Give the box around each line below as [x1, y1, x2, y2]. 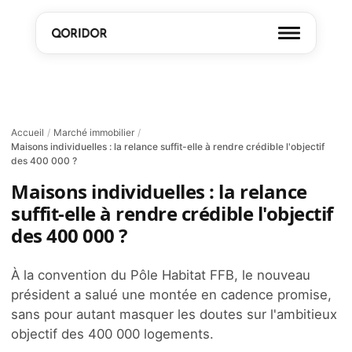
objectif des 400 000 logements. [11, 326, 214, 342]
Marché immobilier [53, 126, 134, 138]
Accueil [11, 126, 44, 138]
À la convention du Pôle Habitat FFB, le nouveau [11, 267, 310, 283]
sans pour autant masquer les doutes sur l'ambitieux [11, 306, 337, 322]
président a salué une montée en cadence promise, [11, 287, 332, 302]
